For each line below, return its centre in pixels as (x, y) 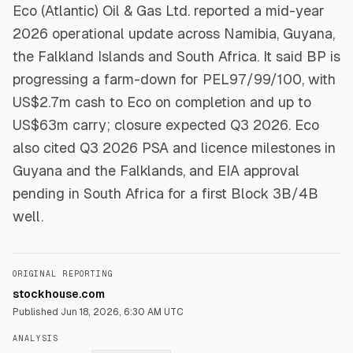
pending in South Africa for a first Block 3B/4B (165, 193)
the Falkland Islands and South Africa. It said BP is (176, 56)
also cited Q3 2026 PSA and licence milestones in (174, 148)
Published (37, 312)
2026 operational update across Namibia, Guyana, (174, 33)
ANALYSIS (35, 338)
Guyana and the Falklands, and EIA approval (156, 171)
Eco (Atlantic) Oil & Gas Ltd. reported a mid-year (169, 11)
